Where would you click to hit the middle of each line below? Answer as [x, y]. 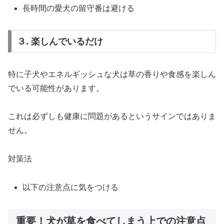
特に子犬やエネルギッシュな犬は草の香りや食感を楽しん [112, 74]
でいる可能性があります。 [56, 88]
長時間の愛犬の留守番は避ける [79, 8]
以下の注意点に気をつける [71, 187]
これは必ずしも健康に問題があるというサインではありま [112, 116]
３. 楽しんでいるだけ [60, 41]
